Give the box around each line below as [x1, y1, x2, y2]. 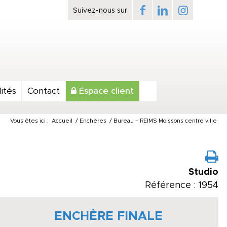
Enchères [80, 118, 106, 124]
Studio [188, 168, 218, 177]
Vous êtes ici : [10, 118, 49, 124]
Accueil [52, 118, 72, 124]
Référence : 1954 [145, 181, 218, 190]
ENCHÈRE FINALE [54, 210, 163, 222]
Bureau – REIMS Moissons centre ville [113, 118, 217, 124]
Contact [27, 87, 60, 95]
